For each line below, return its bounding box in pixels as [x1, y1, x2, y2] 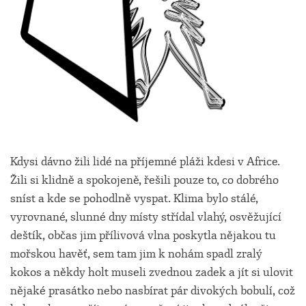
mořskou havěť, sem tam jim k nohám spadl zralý [10, 247, 262, 262]
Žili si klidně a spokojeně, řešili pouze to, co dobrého [10, 173, 279, 188]
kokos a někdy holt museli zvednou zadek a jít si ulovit [10, 265, 293, 280]
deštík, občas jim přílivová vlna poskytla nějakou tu [10, 228, 276, 243]
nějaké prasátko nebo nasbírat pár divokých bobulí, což [10, 283, 295, 298]
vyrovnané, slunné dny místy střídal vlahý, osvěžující [10, 210, 281, 225]
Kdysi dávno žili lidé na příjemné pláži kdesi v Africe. [10, 154, 280, 169]
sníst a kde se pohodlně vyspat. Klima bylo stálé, [10, 191, 258, 206]
